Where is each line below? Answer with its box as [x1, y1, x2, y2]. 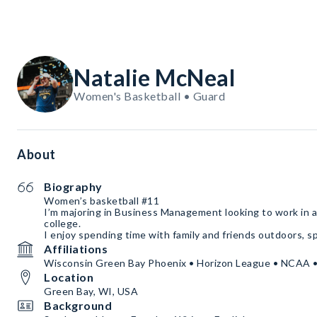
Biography [44, 180, 103, 194]
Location [44, 270, 93, 284]
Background [44, 299, 112, 313]
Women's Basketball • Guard [74, 89, 225, 103]
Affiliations [44, 242, 108, 256]
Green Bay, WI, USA [44, 285, 138, 298]
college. [44, 217, 83, 230]
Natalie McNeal [74, 64, 235, 92]
